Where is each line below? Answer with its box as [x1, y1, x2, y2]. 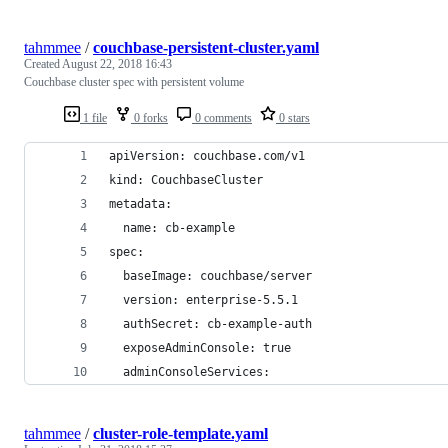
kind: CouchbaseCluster [109, 172, 263, 187]
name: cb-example [109, 220, 235, 235]
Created [24, 56, 62, 71]
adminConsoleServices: [109, 364, 270, 379]
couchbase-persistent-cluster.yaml [93, 38, 319, 56]
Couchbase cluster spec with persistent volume [24, 74, 244, 89]
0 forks [131, 110, 168, 125]
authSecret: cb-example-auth [109, 316, 312, 331]
